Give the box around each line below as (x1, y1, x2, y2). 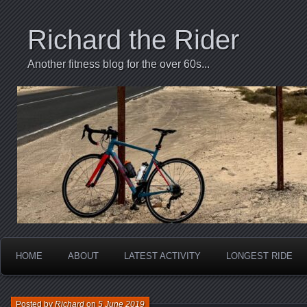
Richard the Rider (27, 25, 239, 55)
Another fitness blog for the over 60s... (27, 58, 210, 70)
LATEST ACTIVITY (124, 251, 201, 261)
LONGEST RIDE (226, 251, 293, 261)
